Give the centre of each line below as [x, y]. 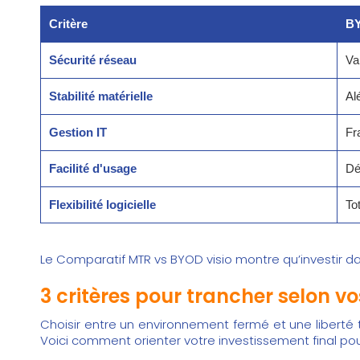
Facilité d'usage [93, 169]
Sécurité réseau [93, 60]
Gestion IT [78, 133]
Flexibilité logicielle [102, 205]
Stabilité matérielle [101, 96]
